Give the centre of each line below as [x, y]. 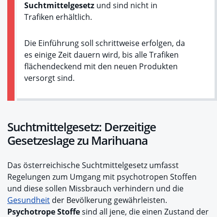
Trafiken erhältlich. [58, 17]
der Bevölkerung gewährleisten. [108, 200]
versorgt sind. [49, 78]
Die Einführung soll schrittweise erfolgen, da [105, 43]
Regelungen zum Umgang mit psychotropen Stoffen [102, 177]
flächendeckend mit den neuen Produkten [101, 66]
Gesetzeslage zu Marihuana [77, 140]
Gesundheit [29, 200]
